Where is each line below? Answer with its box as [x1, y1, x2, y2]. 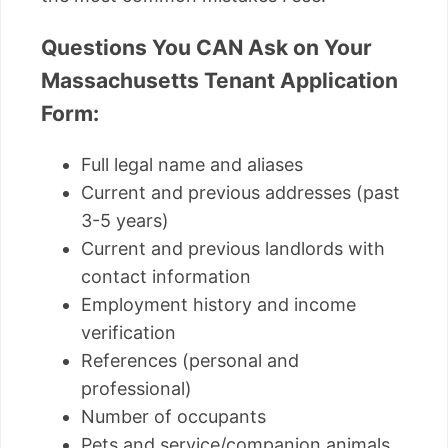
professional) [81, 378, 192, 400]
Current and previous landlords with [81, 238, 385, 260]
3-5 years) [81, 210, 169, 232]
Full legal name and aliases [81, 154, 303, 176]
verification [81, 322, 176, 344]
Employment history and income [81, 294, 356, 316]
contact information [81, 266, 251, 288]
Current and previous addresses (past [81, 182, 400, 204]
